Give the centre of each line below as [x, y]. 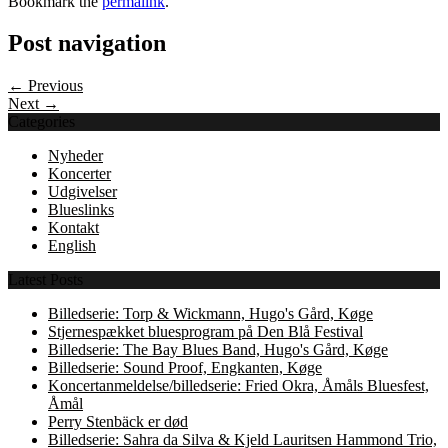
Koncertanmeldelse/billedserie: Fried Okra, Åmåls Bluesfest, [238, 386]
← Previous [45, 86]
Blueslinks [81, 210]
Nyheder [75, 156]
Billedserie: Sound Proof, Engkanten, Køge [185, 368]
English [72, 246]
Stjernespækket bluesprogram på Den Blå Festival [205, 332]
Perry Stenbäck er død [118, 422]
